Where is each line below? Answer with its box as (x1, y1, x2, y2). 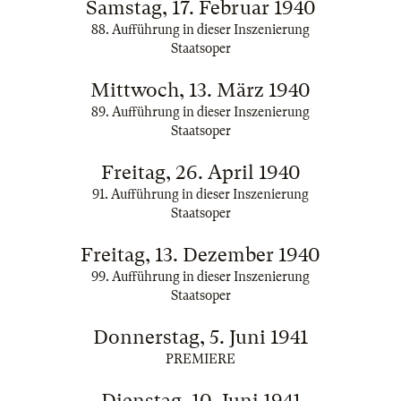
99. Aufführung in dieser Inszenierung (91, 269, 310, 284)
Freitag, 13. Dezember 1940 (81, 243, 320, 266)
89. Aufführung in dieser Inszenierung (91, 105, 310, 119)
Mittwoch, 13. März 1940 (90, 79, 311, 101)
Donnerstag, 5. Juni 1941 (93, 326, 308, 348)
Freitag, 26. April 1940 (100, 161, 301, 183)
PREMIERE (166, 352, 235, 366)
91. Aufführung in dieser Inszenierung (92, 187, 309, 201)
